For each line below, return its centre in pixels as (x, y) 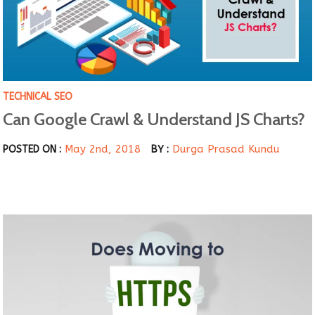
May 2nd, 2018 (103, 149)
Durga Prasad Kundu (226, 149)
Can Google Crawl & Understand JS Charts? (154, 120)
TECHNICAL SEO (38, 97)
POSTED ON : (32, 150)
